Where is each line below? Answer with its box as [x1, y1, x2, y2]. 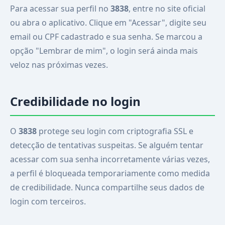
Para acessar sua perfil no [10, 3, 110, 14]
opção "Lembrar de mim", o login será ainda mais [10, 45, 198, 56]
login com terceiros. [10, 196, 86, 207]
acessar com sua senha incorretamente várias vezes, [10, 154, 210, 165]
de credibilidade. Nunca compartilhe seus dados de [10, 182, 204, 193]
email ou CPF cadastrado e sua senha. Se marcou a [10, 31, 202, 42]
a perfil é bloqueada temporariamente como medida [10, 168, 210, 179]
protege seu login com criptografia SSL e [37, 126, 193, 137]
